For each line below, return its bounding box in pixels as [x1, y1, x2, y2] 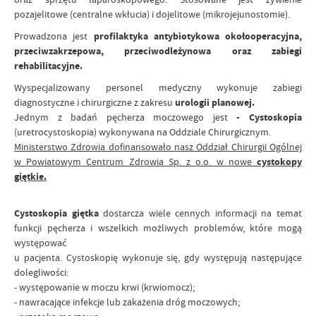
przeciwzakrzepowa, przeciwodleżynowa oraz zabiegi [14, 44, 302, 59]
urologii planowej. [175, 96, 255, 110]
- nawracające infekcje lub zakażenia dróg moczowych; [14, 296, 240, 309]
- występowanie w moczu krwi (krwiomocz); [14, 281, 195, 294]
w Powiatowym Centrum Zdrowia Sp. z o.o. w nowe [14, 155, 257, 169]
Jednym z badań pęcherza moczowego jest [14, 111, 228, 124]
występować [14, 236, 66, 250]
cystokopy [257, 155, 302, 169]
